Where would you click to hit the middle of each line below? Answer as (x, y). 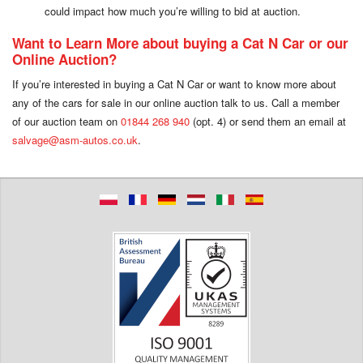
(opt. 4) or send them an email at (268, 121)
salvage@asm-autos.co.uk (75, 139)
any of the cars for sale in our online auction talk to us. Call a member (176, 102)
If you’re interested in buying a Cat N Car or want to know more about (174, 83)
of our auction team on (66, 121)
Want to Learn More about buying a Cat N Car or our (180, 43)
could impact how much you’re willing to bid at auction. (173, 11)
